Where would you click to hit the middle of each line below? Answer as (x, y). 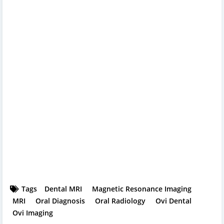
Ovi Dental (173, 200)
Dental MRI (63, 188)
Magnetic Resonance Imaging (142, 188)
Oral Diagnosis (60, 200)
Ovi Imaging (33, 212)
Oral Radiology (120, 200)
